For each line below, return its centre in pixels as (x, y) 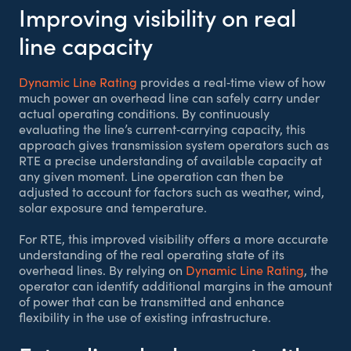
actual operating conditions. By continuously (144, 113)
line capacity (86, 45)
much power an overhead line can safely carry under (169, 98)
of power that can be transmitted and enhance (152, 301)
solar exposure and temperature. (113, 207)
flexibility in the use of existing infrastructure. (145, 317)
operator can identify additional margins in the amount (175, 286)
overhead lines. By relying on (102, 270)
